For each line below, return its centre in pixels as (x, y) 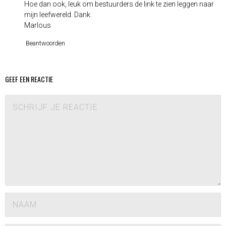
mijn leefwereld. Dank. (58, 14)
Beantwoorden (45, 43)
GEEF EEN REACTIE (29, 79)
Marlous (38, 25)
